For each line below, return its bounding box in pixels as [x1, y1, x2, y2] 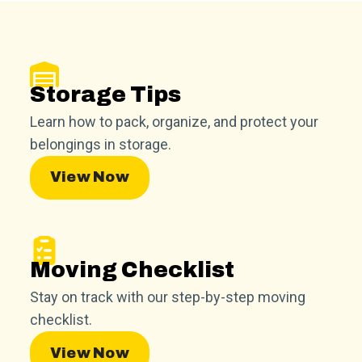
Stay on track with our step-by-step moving [30, 288, 306, 306]
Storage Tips [30, 82, 182, 107]
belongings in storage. [30, 136, 172, 154]
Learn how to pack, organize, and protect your [30, 113, 319, 131]
